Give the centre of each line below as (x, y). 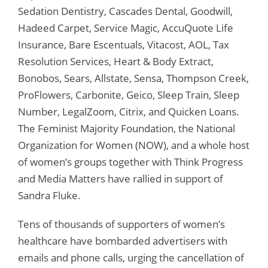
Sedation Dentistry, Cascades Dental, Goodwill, (125, 11)
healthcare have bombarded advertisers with (123, 240)
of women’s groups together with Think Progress (130, 162)
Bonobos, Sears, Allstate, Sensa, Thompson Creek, (133, 78)
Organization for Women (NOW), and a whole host (134, 145)
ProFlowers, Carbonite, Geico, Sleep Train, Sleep (129, 95)
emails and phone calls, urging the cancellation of (131, 257)
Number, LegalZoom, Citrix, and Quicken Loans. (129, 111)
